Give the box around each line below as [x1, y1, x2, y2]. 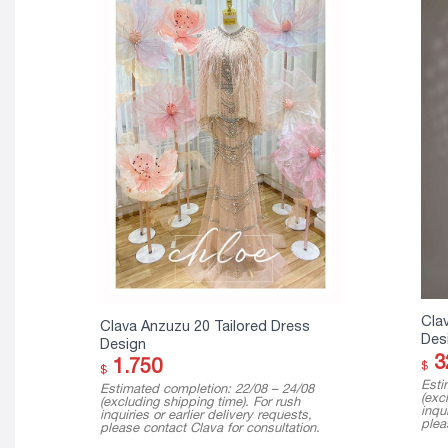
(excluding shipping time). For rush [99, 394, 300, 410]
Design [99, 335, 146, 353]
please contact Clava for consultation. [99, 420, 320, 436]
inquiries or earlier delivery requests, [99, 407, 312, 423]
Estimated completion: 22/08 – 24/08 [99, 381, 314, 397]
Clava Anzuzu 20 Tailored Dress [99, 317, 310, 335]
